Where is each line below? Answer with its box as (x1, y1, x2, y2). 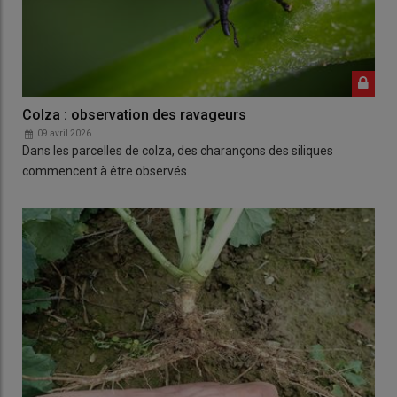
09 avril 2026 (37, 128, 91, 139)
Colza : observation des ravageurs (22, 106, 246, 124)
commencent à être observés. (22, 164, 190, 179)
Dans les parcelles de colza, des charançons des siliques (22, 144, 333, 159)
